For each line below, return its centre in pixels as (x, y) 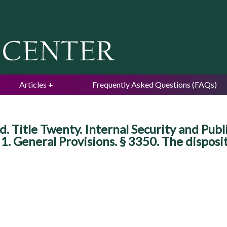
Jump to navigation (113, 7)
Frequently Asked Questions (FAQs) (155, 84)
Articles (33, 84)
